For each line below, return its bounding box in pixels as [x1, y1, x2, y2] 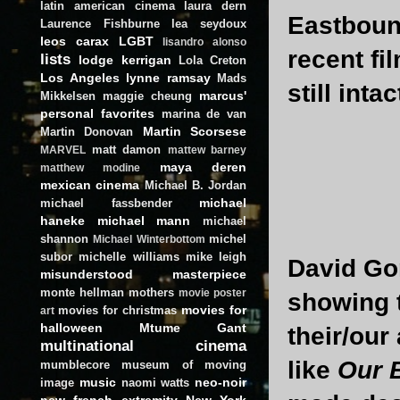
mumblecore [40, 357, 110, 371]
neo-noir [195, 374, 246, 389]
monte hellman [40, 285, 124, 299]
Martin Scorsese [142, 123, 247, 138]
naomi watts [121, 375, 190, 389]
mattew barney [167, 144, 246, 155]
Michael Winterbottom [93, 233, 205, 245]
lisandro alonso [162, 36, 246, 47]
